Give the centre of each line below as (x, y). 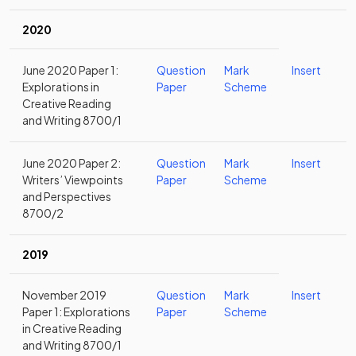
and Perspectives (67, 196)
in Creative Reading (72, 328)
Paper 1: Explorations (76, 311)
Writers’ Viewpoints (73, 180)
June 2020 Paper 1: (70, 70)
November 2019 (64, 295)
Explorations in (61, 87)
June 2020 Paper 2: (72, 163)
